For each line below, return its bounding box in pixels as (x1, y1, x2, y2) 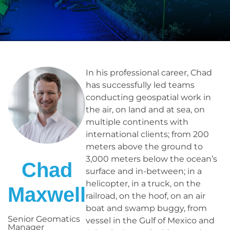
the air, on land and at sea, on (86, 104, 205, 114)
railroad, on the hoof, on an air (86, 190, 205, 201)
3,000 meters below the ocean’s (86, 154, 217, 164)
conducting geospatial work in (86, 92, 211, 102)
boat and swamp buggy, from (86, 203, 207, 213)
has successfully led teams (86, 80, 195, 90)
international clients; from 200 (86, 129, 209, 139)
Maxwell (8, 183, 86, 206)
